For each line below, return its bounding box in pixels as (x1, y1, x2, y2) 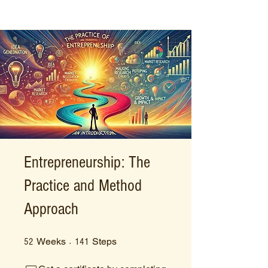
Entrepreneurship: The (24, 153, 150, 172)
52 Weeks (66, 234, 93, 242)
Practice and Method (24, 176, 142, 195)
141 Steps (117, 234, 145, 242)
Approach (24, 199, 78, 218)
